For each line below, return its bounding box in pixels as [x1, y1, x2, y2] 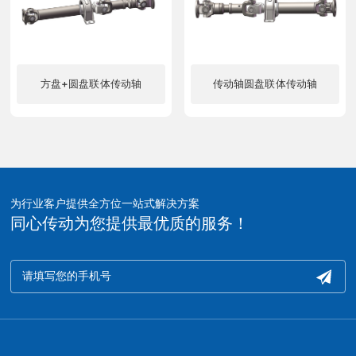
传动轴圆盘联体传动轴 [212, 77, 318, 91]
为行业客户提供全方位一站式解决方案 [10, 196, 200, 211]
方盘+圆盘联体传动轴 [40, 77, 142, 91]
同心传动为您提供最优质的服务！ [10, 214, 250, 234]
